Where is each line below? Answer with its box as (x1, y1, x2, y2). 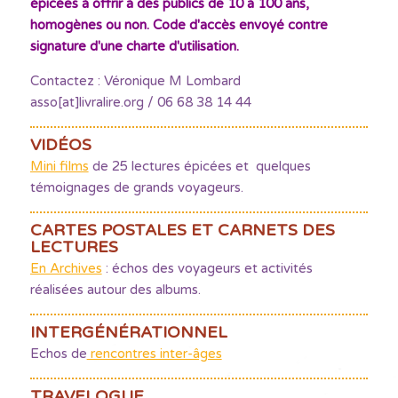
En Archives (29, 260, 102, 276)
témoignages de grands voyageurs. (29, 179, 243, 195)
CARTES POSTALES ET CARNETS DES (29, 220, 335, 240)
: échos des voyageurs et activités (101, 260, 313, 276)
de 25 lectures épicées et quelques (88, 158, 311, 174)
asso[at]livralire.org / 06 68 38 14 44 (29, 94, 251, 110)
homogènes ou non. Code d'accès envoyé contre (29, 17, 328, 33)
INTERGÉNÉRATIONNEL (29, 322, 227, 342)
